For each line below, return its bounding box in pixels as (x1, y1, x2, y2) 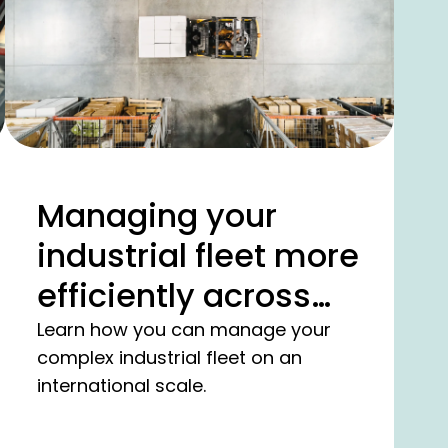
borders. (36, 313, 170, 359)
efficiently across (36, 273, 311, 319)
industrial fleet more (36, 233, 359, 279)
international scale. (36, 373, 206, 399)
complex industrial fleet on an (36, 345, 302, 371)
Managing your (36, 193, 277, 239)
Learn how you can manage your (36, 317, 331, 343)
